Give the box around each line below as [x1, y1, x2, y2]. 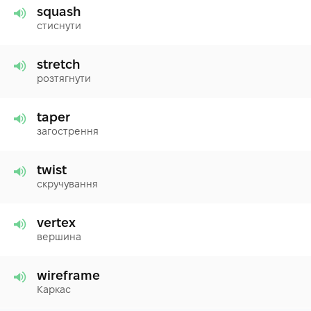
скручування [37, 178, 98, 190]
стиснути [37, 19, 81, 31]
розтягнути [37, 72, 91, 84]
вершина [37, 230, 81, 242]
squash [37, 4, 81, 18]
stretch [37, 57, 80, 71]
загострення [37, 125, 99, 137]
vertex [37, 215, 76, 229]
